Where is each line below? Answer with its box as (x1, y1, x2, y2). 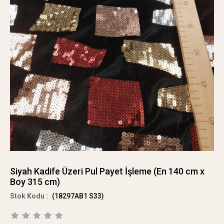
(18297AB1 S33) (50, 192, 104, 200)
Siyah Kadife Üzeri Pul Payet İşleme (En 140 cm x (10, 166, 204, 176)
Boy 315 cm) (10, 176, 60, 187)
